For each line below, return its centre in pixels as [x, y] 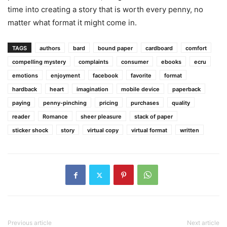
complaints [93, 62]
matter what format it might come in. [72, 23]
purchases [145, 103]
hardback [25, 89]
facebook [105, 76]
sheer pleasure [101, 117]
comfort [196, 48]
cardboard [159, 48]
